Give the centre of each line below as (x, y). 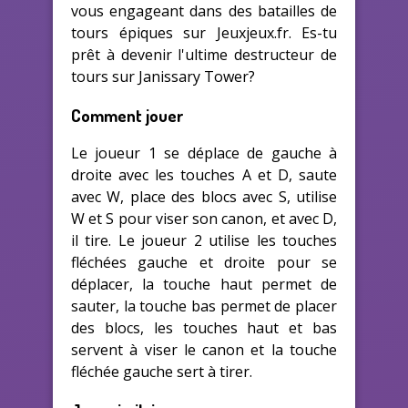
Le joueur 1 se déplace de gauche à (204, 153)
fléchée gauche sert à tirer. (162, 372)
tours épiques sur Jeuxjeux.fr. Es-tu (204, 32)
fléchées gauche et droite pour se (204, 263)
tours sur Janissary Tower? (163, 76)
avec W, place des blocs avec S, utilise (204, 197)
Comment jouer (127, 115)
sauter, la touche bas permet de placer (204, 306)
